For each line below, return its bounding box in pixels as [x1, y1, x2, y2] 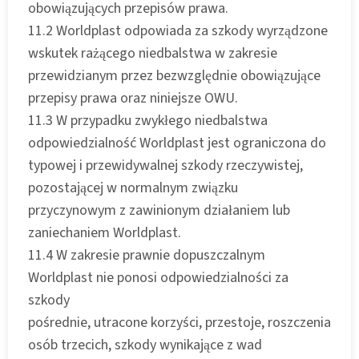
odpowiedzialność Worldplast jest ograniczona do [28, 132, 326, 153]
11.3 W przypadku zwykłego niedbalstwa [28, 110, 268, 131]
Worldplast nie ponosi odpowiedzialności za [28, 267, 288, 288]
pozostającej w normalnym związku [28, 177, 238, 198]
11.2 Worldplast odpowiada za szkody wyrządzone [28, 20, 328, 41]
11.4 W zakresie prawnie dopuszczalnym [28, 244, 265, 265]
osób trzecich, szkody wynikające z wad [28, 334, 262, 355]
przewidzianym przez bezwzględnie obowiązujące [28, 65, 321, 86]
